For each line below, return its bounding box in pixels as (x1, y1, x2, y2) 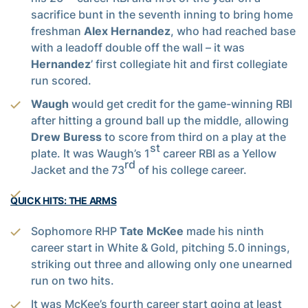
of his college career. (135, 163, 247, 177)
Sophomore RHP (31, 224, 120, 239)
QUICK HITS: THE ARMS (10, 195, 117, 207)
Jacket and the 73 (31, 163, 124, 177)
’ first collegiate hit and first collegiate (91, 57, 287, 71)
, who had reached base (170, 24, 296, 38)
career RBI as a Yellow (160, 146, 276, 161)
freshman (31, 24, 84, 38)
